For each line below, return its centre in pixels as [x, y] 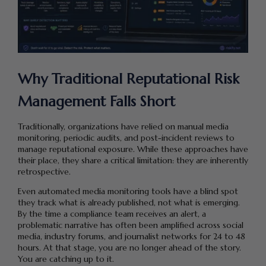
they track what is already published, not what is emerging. [129, 202]
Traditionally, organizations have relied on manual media [123, 126]
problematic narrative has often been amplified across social [131, 225]
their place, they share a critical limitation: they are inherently [133, 160]
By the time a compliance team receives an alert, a [112, 213]
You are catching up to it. [66, 259]
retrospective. [44, 171]
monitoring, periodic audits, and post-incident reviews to [126, 137]
